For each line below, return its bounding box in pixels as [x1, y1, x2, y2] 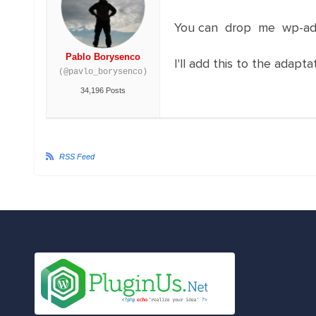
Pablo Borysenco [65, 51, 140, 62]
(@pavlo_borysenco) [58, 67, 147, 77]
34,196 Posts [80, 86, 126, 95]
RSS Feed [59, 152, 95, 161]
